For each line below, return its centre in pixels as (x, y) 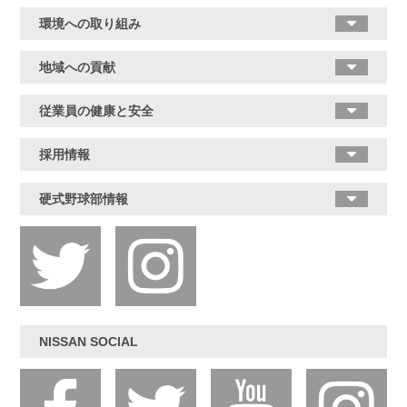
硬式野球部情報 (83, 199)
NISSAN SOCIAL (88, 341)
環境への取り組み (89, 23)
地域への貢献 (77, 68)
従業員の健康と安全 (96, 111)
